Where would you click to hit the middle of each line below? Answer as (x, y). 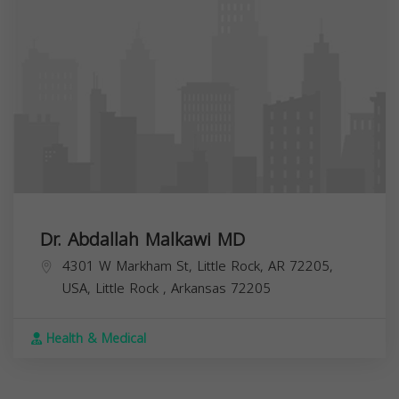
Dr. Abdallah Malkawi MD (142, 239)
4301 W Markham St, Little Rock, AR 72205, (198, 266)
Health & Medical (94, 338)
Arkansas (201, 288)
